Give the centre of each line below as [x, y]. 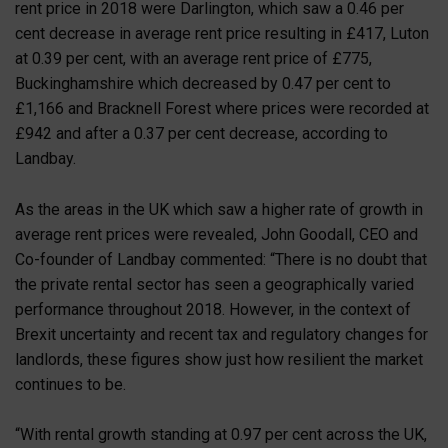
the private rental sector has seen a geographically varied [214, 284]
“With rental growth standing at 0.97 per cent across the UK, [221, 435]
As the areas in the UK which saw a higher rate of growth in [219, 209]
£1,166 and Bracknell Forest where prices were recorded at [222, 109]
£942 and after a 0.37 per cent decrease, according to [201, 134]
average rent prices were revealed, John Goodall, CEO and [216, 234]
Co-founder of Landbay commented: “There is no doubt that [221, 259]
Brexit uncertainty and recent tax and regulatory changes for [221, 334]
